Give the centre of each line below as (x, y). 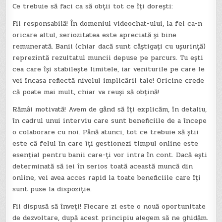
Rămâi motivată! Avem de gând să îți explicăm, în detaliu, (110, 109)
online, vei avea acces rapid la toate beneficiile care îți (107, 177)
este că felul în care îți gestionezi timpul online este (106, 143)
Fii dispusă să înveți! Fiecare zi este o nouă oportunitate (109, 206)
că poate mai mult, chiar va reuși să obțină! (87, 92)
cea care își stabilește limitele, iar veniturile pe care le (109, 69)
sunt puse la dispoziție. (54, 189)
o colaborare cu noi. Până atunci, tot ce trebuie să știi (106, 132)
